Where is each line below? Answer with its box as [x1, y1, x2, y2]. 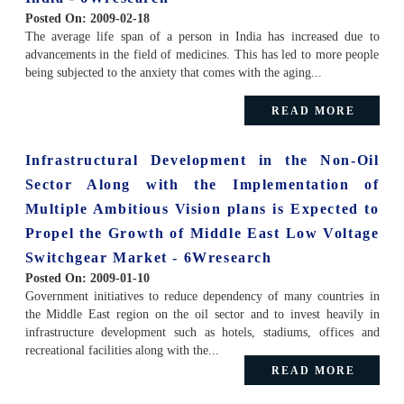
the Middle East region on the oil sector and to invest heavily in [24, 307, 380, 321]
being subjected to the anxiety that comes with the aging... [24, 65, 322, 79]
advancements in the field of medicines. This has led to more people [24, 47, 380, 61]
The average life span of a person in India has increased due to [24, 29, 380, 43]
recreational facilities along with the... [24, 343, 219, 357]
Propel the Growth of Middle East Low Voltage [24, 225, 380, 241]
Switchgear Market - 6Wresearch [24, 249, 272, 265]
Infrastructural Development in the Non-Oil [24, 151, 380, 168]
